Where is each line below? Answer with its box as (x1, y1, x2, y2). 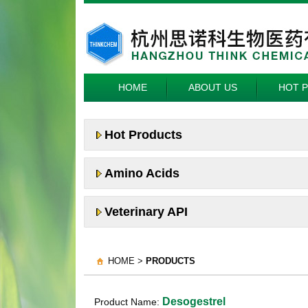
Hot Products (104, 128, 182, 142)
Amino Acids (104, 166, 179, 180)
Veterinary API (104, 205, 188, 219)
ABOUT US (188, 82, 237, 93)
